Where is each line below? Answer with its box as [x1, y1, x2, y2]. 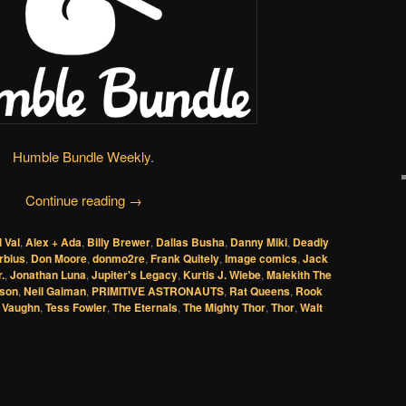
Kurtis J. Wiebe [183, 266, 261, 283]
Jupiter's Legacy [92, 266, 178, 283]
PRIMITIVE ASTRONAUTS [92, 282, 224, 299]
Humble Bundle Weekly [13, 147, 150, 167]
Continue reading [24, 190, 129, 210]
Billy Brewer [87, 233, 150, 250]
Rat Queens [229, 282, 290, 299]
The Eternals [112, 298, 178, 315]
